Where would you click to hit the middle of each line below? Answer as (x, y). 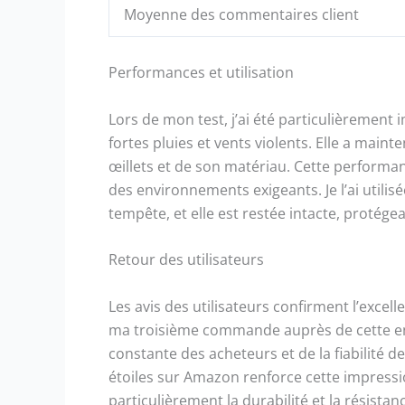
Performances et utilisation (201, 72)
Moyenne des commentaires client (241, 15)
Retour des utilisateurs (186, 260)
